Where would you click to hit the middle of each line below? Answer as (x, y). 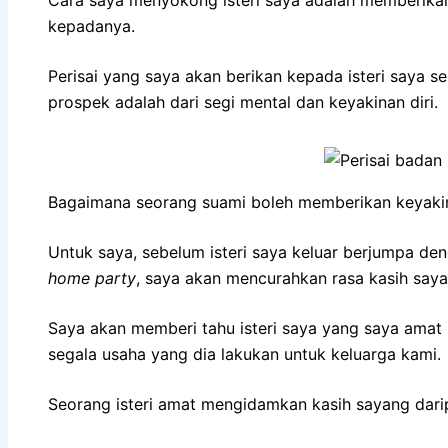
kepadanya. (91, 25)
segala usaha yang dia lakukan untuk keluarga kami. (244, 353)
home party (92, 277)
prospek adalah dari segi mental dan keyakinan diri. (243, 101)
